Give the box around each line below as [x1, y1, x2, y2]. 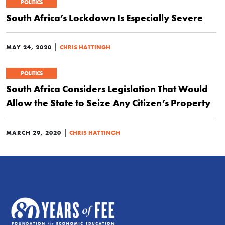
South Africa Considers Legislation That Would [6, 83, 208, 95]
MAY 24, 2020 [6, 43, 52, 51]
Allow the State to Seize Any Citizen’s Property [6, 97, 210, 109]
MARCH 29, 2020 [6, 129, 61, 136]
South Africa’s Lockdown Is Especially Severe [6, 12, 203, 24]
